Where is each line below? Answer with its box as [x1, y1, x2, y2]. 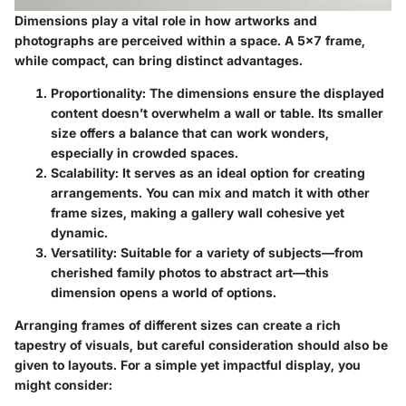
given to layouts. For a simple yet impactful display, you [14, 356, 361, 372]
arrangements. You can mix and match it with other [51, 184, 370, 200]
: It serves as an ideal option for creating [115, 164, 365, 180]
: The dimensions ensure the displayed [142, 84, 384, 101]
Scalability [51, 164, 115, 180]
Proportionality [51, 84, 142, 101]
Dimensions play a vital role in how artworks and [14, 12, 317, 28]
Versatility [51, 244, 113, 260]
